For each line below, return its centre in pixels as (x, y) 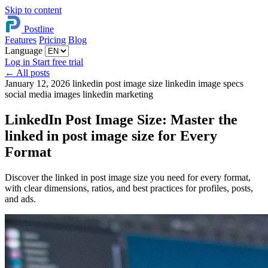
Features (21, 40)
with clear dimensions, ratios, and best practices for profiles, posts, (129, 188)
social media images (44, 94)
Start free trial (58, 62)
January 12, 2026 (39, 83)
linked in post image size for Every (111, 135)
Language (24, 51)
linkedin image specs (204, 83)
